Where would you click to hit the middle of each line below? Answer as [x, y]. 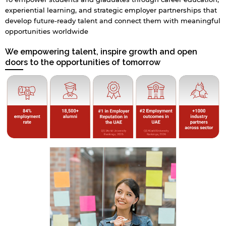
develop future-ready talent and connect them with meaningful [113, 20]
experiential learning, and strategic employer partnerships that [111, 10]
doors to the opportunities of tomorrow [83, 62]
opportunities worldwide [47, 31]
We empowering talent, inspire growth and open [101, 51]
